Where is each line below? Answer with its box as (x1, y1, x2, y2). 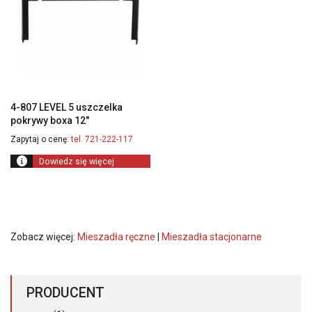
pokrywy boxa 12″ (10, 114, 89, 126)
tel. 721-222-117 (69, 134, 133, 144)
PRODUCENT (26, 285, 104, 302)
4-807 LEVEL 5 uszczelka (10, 101, 123, 113)
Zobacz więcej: (10, 231, 77, 242)
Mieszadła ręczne (77, 231, 155, 242)
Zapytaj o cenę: (10, 134, 69, 144)
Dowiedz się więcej (38, 156, 114, 167)
